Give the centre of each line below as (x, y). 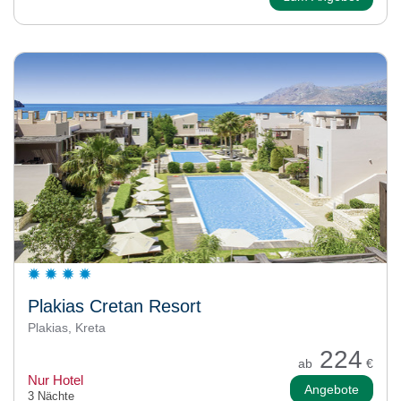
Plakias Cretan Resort (115, 306)
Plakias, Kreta (67, 327)
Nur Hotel (55, 380)
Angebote (332, 389)
